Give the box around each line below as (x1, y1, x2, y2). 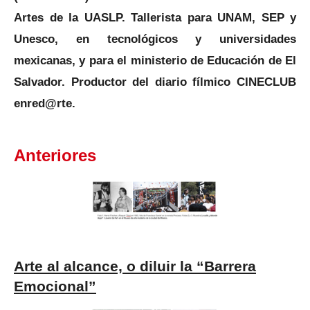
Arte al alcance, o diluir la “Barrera (14, 257, 256, 275)
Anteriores (14, 147, 96, 165)
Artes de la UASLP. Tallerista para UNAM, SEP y (14, 10, 296, 24)
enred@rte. (14, 95, 75, 110)
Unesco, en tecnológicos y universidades (14, 31, 296, 46)
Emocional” (14, 277, 96, 295)
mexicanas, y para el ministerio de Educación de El (14, 53, 296, 67)
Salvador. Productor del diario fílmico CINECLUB (14, 74, 296, 89)
